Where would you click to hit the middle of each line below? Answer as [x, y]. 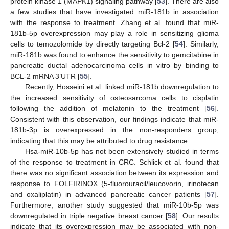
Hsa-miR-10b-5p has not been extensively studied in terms [122, 152]
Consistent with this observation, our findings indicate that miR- [114, 119]
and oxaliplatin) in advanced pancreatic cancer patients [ [108, 194]
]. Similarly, [201, 44]
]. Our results [197, 216]
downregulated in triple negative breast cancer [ [89, 216]
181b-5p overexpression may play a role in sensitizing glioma [114, 33]
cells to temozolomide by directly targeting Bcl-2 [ [93, 44]
